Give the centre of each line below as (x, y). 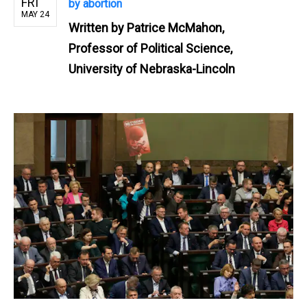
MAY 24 (35, 14)
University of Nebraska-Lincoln (152, 69)
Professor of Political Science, (150, 48)
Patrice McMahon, (175, 27)
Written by (98, 27)
